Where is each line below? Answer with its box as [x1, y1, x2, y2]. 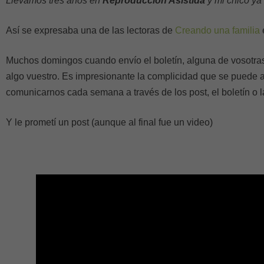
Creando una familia [175, 25, 260, 35]
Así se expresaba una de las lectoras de [6, 25, 175, 35]
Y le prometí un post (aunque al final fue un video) [6, 117, 213, 127]
